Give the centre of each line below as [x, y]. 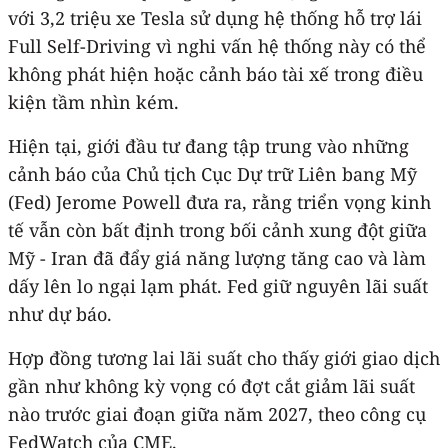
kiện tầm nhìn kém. [93, 101]
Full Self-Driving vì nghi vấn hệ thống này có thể [217, 45]
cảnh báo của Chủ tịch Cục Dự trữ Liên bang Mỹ [212, 173]
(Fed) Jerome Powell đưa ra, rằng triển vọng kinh [219, 201]
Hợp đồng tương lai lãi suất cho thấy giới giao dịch [224, 357]
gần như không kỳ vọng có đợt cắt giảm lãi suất [211, 385]
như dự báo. [60, 313]
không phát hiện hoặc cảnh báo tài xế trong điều [215, 73]
